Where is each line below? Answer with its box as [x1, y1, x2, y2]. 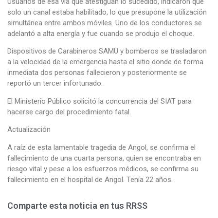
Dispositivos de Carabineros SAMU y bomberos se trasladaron [7, 47, 207, 56]
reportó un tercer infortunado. [7, 79, 103, 88]
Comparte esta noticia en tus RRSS [7, 200, 147, 211]
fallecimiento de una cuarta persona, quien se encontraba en [7, 153, 201, 163]
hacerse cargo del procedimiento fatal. [7, 107, 131, 116]
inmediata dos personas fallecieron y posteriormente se [7, 68, 187, 77]
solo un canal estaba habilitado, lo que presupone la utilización [7, 8, 207, 17]
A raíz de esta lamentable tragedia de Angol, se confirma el [7, 143, 196, 152]
